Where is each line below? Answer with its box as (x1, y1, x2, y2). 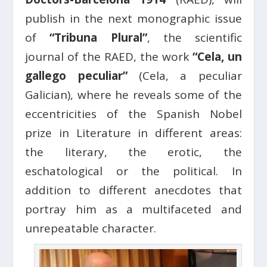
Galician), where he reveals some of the (25, 87, 242, 103)
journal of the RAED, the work (25, 49, 193, 64)
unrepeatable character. (25, 221, 157, 236)
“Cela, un (192, 49, 242, 64)
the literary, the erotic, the (25, 144, 242, 160)
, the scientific (147, 30, 242, 45)
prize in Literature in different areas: (25, 125, 242, 141)
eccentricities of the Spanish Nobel (25, 106, 242, 122)
